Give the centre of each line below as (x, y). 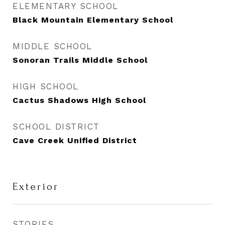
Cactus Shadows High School (79, 100)
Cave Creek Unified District (75, 140)
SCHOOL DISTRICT (56, 127)
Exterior (36, 187)
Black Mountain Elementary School (93, 20)
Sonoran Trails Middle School (80, 60)
